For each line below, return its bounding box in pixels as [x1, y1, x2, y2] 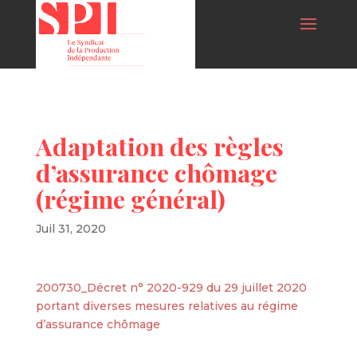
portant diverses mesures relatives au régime [35, 299, 298, 313]
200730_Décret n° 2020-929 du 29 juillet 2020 [35, 280, 307, 295]
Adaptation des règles [35, 130, 284, 163]
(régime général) [35, 182, 226, 215]
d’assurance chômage [35, 317, 160, 331]
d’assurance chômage [35, 156, 277, 189]
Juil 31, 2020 [35, 222, 106, 236]
